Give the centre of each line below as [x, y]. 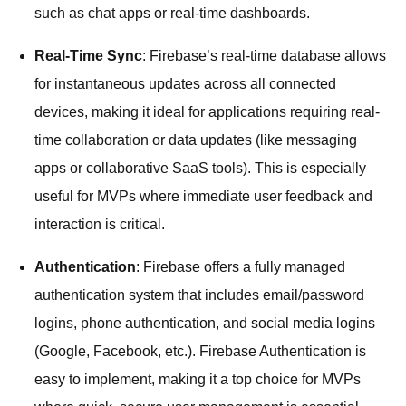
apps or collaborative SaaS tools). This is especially [200, 168]
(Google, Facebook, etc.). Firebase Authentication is [200, 351]
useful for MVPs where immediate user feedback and [203, 196]
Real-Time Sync [88, 55]
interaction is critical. [100, 224]
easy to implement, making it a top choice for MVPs [198, 379]
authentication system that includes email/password [199, 295]
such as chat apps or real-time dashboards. [172, 13]
